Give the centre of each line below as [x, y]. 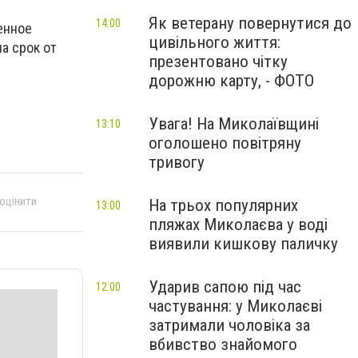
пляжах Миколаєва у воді [238, 225]
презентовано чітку [218, 62]
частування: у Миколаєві [235, 306]
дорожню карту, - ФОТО [231, 81]
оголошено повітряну [225, 143]
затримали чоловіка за [229, 325]
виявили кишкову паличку [243, 244]
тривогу [177, 162]
